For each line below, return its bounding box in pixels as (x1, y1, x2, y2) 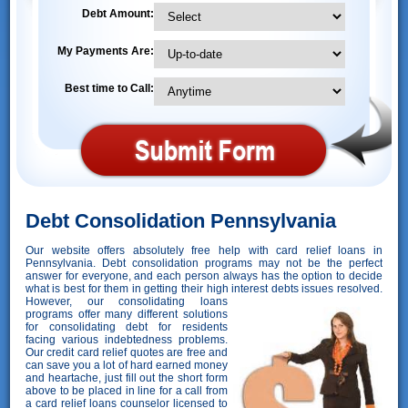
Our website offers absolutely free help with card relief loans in (25, 243, 383, 257)
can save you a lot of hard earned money (25, 358, 229, 372)
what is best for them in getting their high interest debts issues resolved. (25, 281, 383, 295)
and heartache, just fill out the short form (25, 371, 229, 384)
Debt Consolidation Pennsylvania (25, 209, 336, 232)
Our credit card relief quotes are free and (25, 345, 229, 359)
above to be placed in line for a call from (25, 383, 229, 397)
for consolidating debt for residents (25, 320, 229, 333)
